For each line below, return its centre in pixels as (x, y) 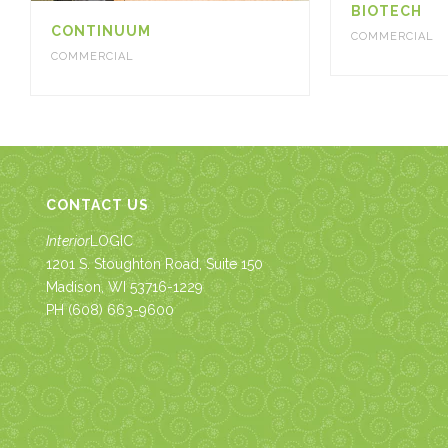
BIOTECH (386, 11)
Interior (68, 241)
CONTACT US (98, 205)
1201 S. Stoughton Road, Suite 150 (155, 264)
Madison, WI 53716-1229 (125, 287)
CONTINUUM (101, 31)
